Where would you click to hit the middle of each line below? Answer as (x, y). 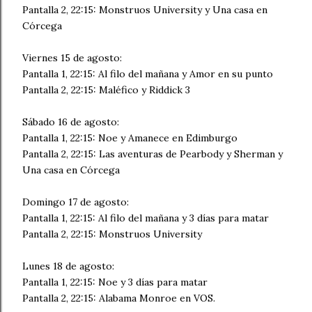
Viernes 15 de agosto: (72, 58)
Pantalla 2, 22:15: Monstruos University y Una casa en (145, 10)
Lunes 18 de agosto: (68, 266)
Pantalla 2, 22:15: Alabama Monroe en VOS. (119, 298)
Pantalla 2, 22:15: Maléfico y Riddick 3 (106, 90)
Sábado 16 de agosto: (71, 122)
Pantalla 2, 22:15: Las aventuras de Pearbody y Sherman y (153, 154)
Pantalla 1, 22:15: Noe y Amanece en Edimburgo (130, 138)
